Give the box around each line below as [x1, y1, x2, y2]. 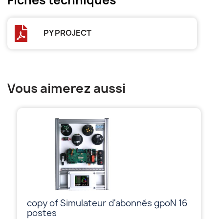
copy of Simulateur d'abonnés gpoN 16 [27, 197, 188, 209]
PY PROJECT [44, 27, 92, 38]
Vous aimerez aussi [7, 79, 126, 97]
